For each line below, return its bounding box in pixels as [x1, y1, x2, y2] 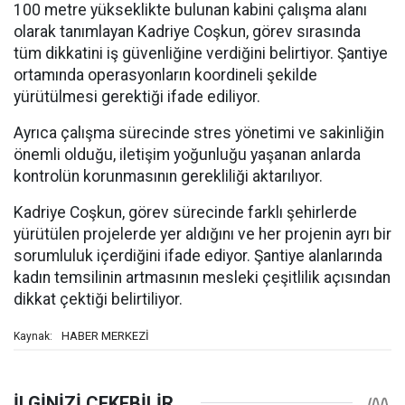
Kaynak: [14, 329, 52, 343]
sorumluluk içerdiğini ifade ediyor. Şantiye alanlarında [14, 246, 382, 265]
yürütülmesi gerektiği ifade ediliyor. [14, 87, 260, 106]
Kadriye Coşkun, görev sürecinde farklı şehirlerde [14, 202, 357, 221]
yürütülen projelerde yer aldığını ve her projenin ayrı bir [14, 224, 391, 243]
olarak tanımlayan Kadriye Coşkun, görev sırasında [14, 22, 361, 41]
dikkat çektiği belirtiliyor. [14, 289, 183, 308]
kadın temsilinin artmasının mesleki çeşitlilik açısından [14, 268, 391, 287]
